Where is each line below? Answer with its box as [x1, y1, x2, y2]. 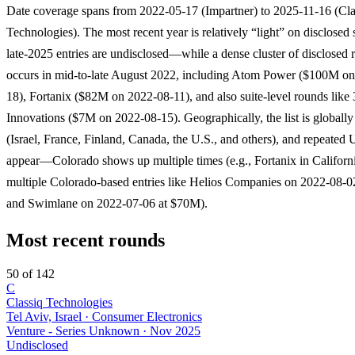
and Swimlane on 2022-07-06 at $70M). [6, 196, 208, 210]
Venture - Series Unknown [6, 323, 139, 338]
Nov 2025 [150, 323, 200, 338]
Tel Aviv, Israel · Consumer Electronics [6, 309, 202, 323]
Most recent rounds [6, 229, 165, 250]
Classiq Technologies [6, 295, 113, 309]
